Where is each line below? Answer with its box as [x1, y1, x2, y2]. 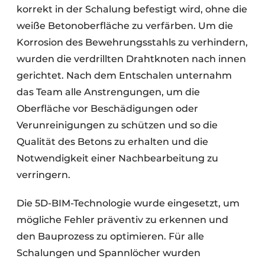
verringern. [17, 169, 70, 180]
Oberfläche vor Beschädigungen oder [17, 102, 198, 114]
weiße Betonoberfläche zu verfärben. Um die [17, 20, 233, 31]
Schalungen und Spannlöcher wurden [17, 247, 201, 258]
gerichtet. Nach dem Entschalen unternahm [17, 69, 232, 81]
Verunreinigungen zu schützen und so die [17, 119, 218, 131]
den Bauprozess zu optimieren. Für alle [17, 230, 204, 242]
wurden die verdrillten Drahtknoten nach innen [17, 53, 246, 64]
